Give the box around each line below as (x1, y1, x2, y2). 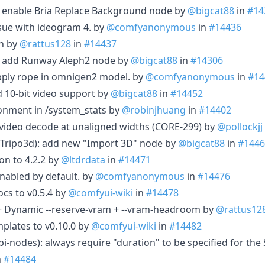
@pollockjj (217, 119, 263, 133)
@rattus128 (20, 37, 71, 50)
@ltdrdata (61, 153, 105, 166)
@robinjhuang (122, 103, 186, 117)
